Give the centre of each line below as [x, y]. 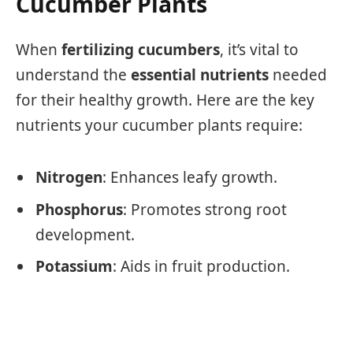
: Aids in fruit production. [201, 266]
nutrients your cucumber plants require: [159, 126]
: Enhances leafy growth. [190, 178]
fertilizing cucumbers [141, 50]
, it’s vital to [259, 50]
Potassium [74, 266]
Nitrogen [69, 178]
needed [298, 75]
